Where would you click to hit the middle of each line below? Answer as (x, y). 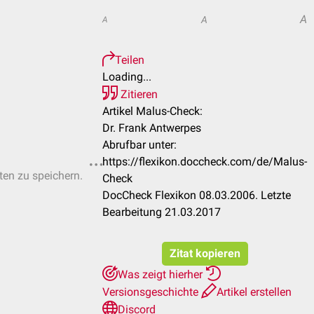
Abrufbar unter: (139, 145)
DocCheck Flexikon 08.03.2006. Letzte (197, 195)
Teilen (130, 60)
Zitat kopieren (205, 253)
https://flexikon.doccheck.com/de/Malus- (205, 162)
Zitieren (138, 94)
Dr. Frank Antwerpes (152, 128)
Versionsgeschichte (152, 292)
